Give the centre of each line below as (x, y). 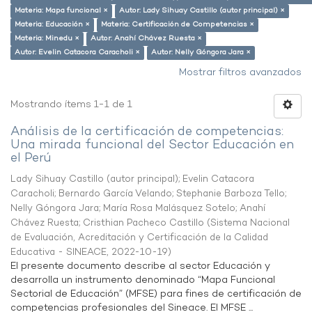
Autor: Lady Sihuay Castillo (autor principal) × (202, 11)
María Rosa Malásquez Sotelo (169, 209)
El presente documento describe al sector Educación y (140, 266)
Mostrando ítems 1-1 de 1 (71, 105)
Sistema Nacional (250, 223)
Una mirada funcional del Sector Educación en (152, 145)
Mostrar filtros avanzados (240, 73)
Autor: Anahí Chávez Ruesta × (146, 39)
